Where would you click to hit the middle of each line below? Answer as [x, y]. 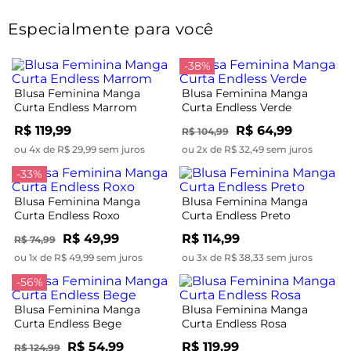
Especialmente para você [111, 29]
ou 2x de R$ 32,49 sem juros [247, 149]
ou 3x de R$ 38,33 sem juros [247, 257]
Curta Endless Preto [236, 215]
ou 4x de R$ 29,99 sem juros [80, 149]
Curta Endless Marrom [76, 107]
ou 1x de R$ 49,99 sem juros [78, 257]
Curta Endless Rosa [234, 323]
